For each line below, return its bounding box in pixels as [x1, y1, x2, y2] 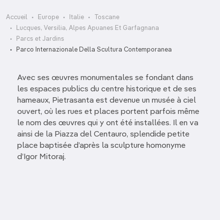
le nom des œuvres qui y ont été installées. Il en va [17, 119, 198, 127]
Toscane [94, 14, 119, 21]
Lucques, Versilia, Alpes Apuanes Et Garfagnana [16, 25, 159, 31]
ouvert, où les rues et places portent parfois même [17, 108, 199, 116]
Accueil [6, 14, 27, 21]
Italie [69, 14, 84, 21]
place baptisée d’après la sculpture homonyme [17, 142, 186, 150]
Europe [38, 14, 59, 21]
